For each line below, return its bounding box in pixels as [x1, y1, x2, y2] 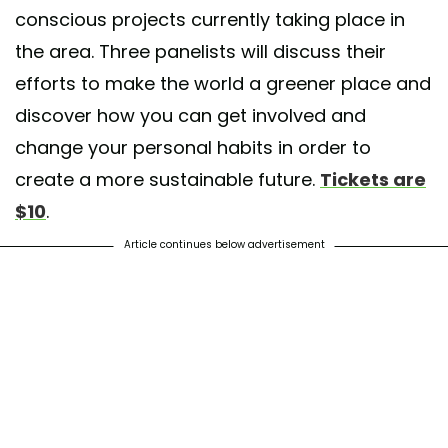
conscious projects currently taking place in [15, 6, 405, 32]
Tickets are [320, 166, 426, 192]
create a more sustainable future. [15, 166, 320, 192]
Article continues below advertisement [123, 236, 325, 252]
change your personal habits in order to [15, 134, 371, 160]
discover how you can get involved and [15, 102, 366, 128]
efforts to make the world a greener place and [15, 70, 431, 96]
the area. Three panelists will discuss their [15, 38, 386, 64]
